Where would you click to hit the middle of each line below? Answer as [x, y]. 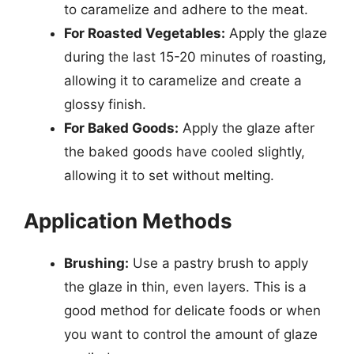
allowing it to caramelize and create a [183, 80]
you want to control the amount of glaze [191, 334]
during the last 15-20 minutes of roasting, [195, 56]
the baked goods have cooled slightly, [185, 151]
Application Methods [128, 221]
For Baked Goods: [121, 128]
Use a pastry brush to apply [218, 263]
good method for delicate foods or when [192, 311]
